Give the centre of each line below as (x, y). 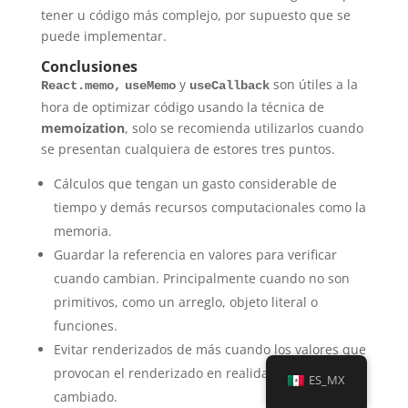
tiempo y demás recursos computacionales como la (209, 207)
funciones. (85, 325)
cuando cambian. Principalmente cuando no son (201, 278)
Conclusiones (89, 66)
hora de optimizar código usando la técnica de (182, 107)
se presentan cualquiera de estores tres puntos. (188, 148)
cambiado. (85, 396)
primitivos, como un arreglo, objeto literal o (185, 301)
